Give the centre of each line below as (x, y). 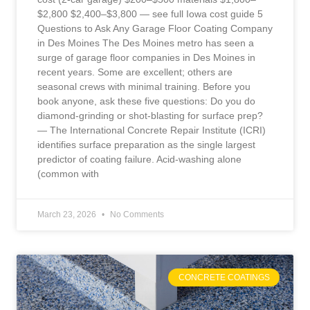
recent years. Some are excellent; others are (135, 72)
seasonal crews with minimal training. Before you (144, 86)
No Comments (136, 214)
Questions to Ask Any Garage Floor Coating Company (155, 28)
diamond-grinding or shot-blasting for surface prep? (150, 115)
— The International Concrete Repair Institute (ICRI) (152, 130)
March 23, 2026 (68, 214)
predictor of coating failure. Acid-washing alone (139, 159)
